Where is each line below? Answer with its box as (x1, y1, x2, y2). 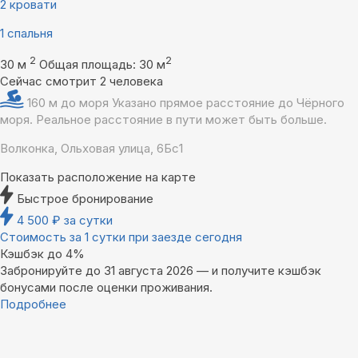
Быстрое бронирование (17, 191, 153, 207)
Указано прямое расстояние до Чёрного (112, 95, 344, 111)
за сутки (64, 213, 113, 229)
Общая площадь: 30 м (39, 57, 165, 73)
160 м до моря (27, 95, 112, 111)
